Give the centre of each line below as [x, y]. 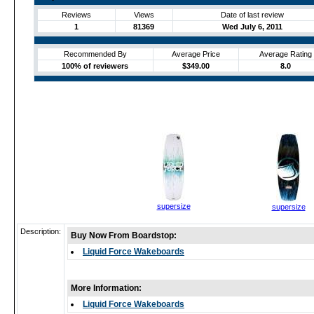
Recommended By [95, 54]
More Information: [106, 288]
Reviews [76, 15]
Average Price [196, 54]
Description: [41, 231]
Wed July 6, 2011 [252, 27]
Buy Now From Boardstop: [124, 235]
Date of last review [252, 15]
